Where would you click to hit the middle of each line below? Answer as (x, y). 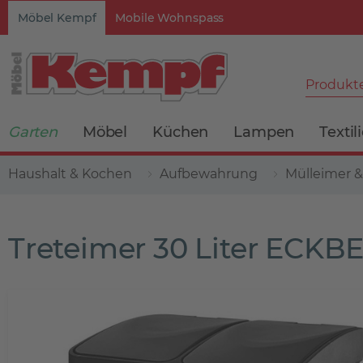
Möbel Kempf (57, 18)
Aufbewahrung (209, 174)
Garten (33, 132)
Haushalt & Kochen (70, 174)
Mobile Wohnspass (170, 18)
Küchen (181, 132)
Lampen (264, 132)
